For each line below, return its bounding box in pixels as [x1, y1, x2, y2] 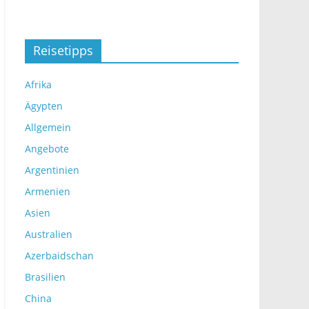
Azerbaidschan [25, 249, 94, 262]
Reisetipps [33, 42, 93, 59]
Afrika [25, 78, 52, 91]
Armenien [25, 185, 70, 198]
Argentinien [25, 163, 79, 177]
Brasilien [25, 270, 66, 283]
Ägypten [25, 99, 63, 112]
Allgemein [25, 121, 71, 134]
